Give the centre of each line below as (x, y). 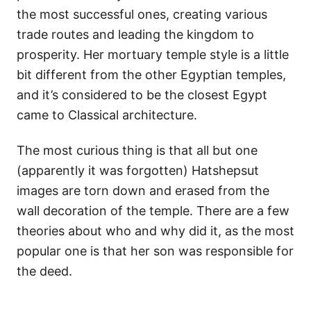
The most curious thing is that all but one (137, 150)
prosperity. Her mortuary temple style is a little (153, 54)
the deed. (44, 271)
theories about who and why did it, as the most (155, 230)
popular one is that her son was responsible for (155, 251)
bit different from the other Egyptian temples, (151, 74)
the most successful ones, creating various (142, 14)
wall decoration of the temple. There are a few (153, 210)
